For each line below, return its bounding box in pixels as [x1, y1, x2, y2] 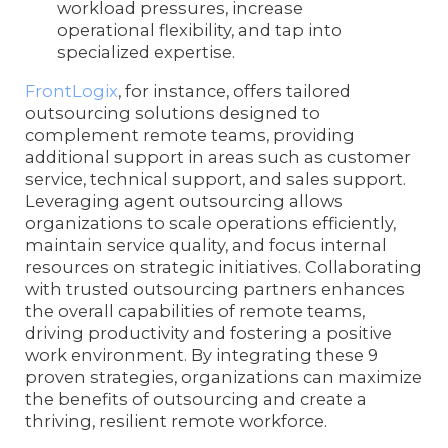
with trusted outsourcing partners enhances [25, 278, 406, 299]
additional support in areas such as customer [25, 146, 412, 167]
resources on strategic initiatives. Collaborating [25, 256, 423, 277]
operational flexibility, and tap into [57, 20, 343, 41]
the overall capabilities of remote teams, [25, 300, 366, 321]
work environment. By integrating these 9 [25, 344, 379, 365]
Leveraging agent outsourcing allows [25, 190, 344, 211]
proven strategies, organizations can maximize [25, 366, 423, 387]
